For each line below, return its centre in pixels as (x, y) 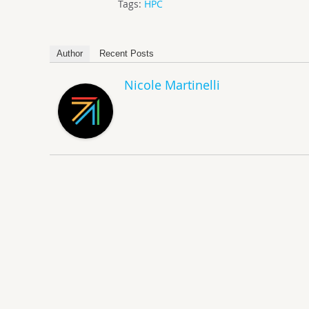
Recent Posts (127, 53)
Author (70, 53)
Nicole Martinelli (172, 85)
